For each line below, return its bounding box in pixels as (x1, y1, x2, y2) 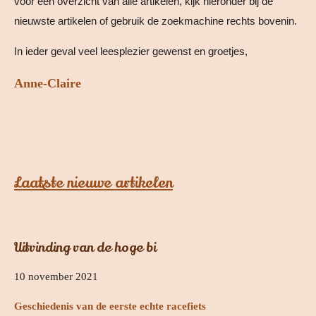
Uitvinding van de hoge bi (14, 238, 156, 257)
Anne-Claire (14, 75, 81, 90)
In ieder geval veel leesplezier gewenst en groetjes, (14, 44, 248, 57)
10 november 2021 (14, 271, 98, 283)
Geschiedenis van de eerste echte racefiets (14, 300, 206, 312)
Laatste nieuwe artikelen (14, 172, 173, 193)
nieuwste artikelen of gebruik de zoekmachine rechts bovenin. (14, 14, 297, 27)
